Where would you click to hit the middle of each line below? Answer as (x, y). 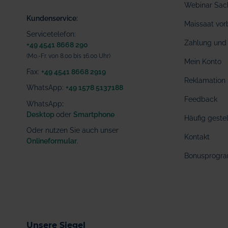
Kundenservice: (52, 18)
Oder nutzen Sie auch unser (73, 130)
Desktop (41, 114)
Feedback (201, 99)
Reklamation (205, 80)
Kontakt (197, 137)
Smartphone (94, 114)
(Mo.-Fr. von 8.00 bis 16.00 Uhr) (68, 56)
